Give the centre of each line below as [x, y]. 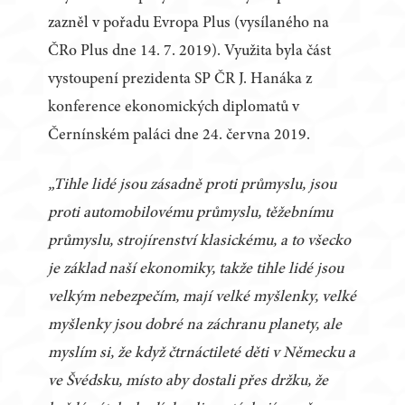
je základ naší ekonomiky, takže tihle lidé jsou [196, 270]
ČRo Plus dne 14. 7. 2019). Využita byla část [190, 52]
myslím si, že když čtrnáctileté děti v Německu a [202, 354]
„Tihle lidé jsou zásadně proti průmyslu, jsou [193, 186]
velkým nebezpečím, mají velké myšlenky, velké [202, 298]
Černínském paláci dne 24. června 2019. [179, 136]
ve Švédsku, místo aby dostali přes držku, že [188, 382]
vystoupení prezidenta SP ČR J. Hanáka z [180, 80]
